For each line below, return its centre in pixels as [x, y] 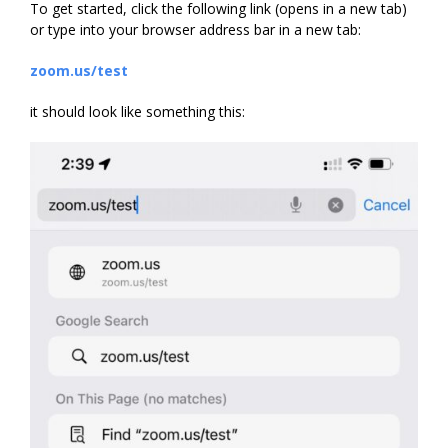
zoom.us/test [79, 71]
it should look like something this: [137, 112]
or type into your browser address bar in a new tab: [195, 30]
